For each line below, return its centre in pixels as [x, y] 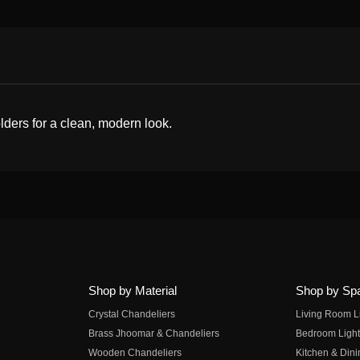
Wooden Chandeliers [135, 353]
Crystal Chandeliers [131, 314]
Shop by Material [132, 290]
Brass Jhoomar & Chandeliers [153, 333]
